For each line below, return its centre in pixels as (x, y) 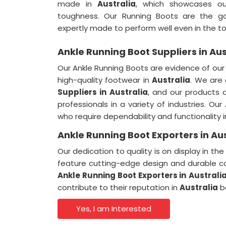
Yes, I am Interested (114, 209)
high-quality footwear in (105, 80)
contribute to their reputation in (119, 187)
